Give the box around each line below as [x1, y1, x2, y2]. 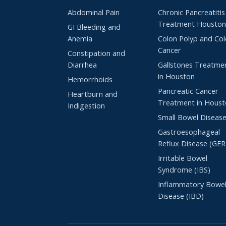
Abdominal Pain [68, 7, 120, 17]
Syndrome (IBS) [158, 164, 211, 175]
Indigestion [68, 100, 105, 110]
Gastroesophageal [158, 127, 220, 137]
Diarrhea [68, 60, 97, 70]
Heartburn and [68, 89, 118, 99]
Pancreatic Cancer [158, 86, 219, 96]
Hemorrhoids [68, 74, 112, 84]
